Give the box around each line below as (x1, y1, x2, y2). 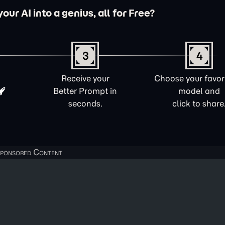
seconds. (68, 98, 102, 108)
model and (178, 86, 220, 96)
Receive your (61, 73, 109, 83)
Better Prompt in (53, 86, 117, 96)
